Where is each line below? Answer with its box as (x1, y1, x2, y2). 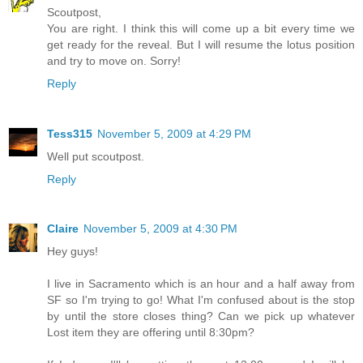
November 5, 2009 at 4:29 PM (97, 126, 251, 140)
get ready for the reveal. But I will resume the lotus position (47, 37, 355, 51)
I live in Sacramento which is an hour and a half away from (47, 277, 355, 291)
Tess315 (47, 126, 92, 140)
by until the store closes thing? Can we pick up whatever (47, 310, 355, 323)
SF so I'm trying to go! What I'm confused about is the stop (47, 293, 355, 307)
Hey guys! (47, 245, 98, 258)
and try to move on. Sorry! (47, 53, 181, 67)
